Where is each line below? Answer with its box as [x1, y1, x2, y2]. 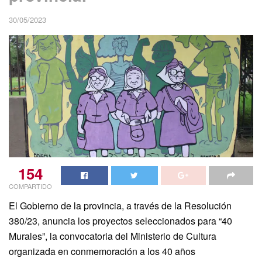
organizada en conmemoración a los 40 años [9, 244, 195, 258]
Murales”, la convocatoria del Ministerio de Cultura [9, 229, 216, 243]
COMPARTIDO [9, 181, 52, 191]
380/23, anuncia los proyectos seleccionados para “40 [9, 213, 232, 227]
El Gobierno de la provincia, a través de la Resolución [9, 198, 232, 212]
